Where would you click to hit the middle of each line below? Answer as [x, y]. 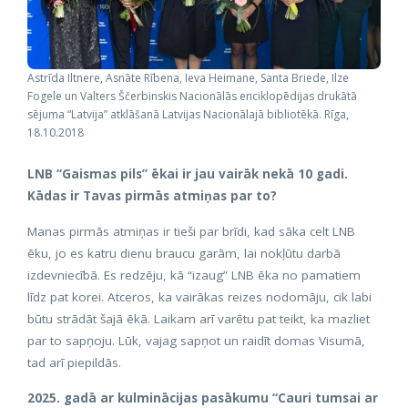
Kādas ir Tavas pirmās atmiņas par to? [152, 195]
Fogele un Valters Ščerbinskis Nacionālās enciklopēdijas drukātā [192, 97]
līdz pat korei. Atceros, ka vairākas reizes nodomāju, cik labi [199, 296]
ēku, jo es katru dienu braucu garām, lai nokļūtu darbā [184, 253]
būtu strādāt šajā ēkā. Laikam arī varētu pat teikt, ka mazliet [199, 318]
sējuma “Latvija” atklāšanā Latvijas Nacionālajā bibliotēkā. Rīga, [188, 115]
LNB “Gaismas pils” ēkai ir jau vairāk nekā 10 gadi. [188, 173]
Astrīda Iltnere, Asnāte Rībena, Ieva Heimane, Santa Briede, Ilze [188, 78]
